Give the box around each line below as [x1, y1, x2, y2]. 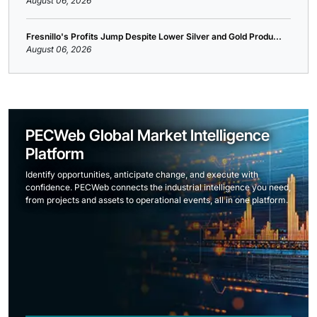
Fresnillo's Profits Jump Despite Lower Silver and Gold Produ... [26, 31, 282, 42]
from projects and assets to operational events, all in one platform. [25, 195, 288, 205]
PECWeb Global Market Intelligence [25, 126, 270, 144]
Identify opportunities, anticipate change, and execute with [25, 169, 258, 180]
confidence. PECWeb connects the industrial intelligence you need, [25, 182, 291, 192]
